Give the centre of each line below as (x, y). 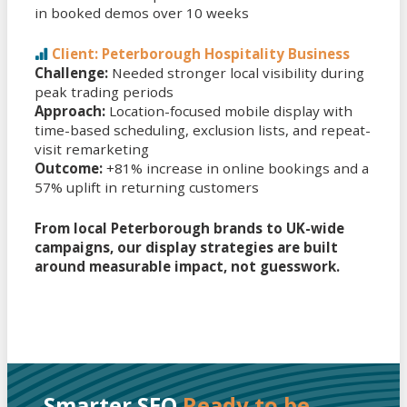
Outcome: (69, 169)
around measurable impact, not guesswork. (187, 267)
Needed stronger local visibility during (236, 73)
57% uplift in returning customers (147, 188)
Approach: (70, 111)
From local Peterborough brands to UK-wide (189, 228)
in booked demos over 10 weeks (142, 13)
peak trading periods (104, 92)
